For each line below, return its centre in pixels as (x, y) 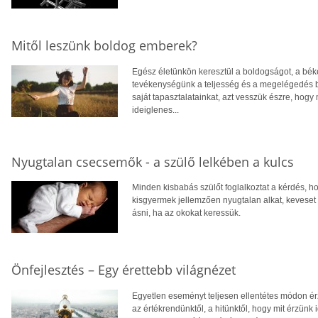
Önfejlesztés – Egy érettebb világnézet (124, 270)
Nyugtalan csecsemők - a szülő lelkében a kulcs (153, 161)
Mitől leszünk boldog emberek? (104, 45)
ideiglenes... (155, 110)
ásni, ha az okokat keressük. (186, 213)
